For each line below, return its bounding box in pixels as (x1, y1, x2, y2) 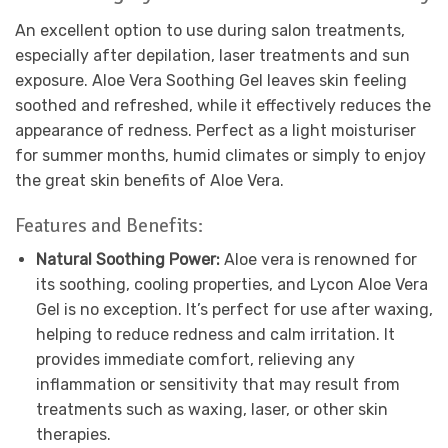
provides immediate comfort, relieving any (35, 350, 355, 370)
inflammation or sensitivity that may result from (35, 375, 400, 395)
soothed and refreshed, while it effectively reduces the (15, 95, 431, 115)
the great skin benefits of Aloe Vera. (15, 170, 284, 190)
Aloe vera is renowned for (223, 250, 417, 270)
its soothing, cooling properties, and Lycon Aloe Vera (35, 275, 428, 295)
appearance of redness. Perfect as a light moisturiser (15, 120, 416, 140)
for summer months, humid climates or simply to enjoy (15, 145, 426, 165)
